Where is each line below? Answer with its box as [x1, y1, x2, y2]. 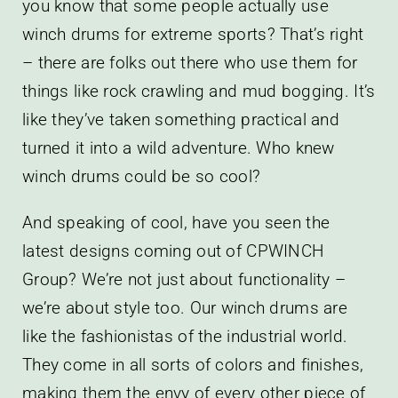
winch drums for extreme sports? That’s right [21, 23, 364, 44]
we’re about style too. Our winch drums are [21, 297, 347, 318]
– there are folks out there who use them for [21, 52, 358, 73]
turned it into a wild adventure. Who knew [21, 137, 335, 158]
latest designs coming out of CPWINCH [21, 240, 324, 261]
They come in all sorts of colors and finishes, [21, 354, 364, 375]
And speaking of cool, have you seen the [21, 211, 330, 233]
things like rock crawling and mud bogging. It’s [21, 80, 376, 101]
